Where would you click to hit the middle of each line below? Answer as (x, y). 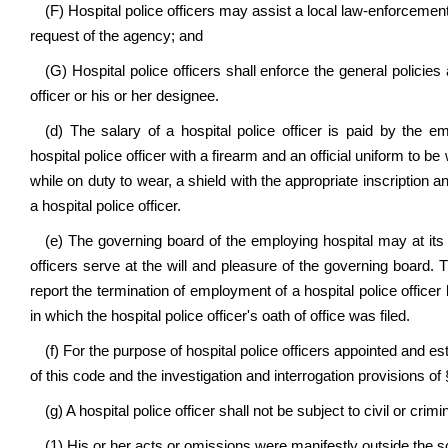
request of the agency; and (116, 36)
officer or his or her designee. (124, 96)
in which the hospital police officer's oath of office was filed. (220, 316)
